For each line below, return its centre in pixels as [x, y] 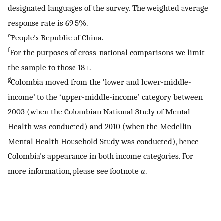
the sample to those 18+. [50, 67]
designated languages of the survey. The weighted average [108, 8]
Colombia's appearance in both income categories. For [101, 156]
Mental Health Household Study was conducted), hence [103, 141]
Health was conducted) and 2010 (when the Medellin [100, 127]
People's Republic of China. [57, 38]
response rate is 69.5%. [48, 23]
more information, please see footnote [74, 171]
